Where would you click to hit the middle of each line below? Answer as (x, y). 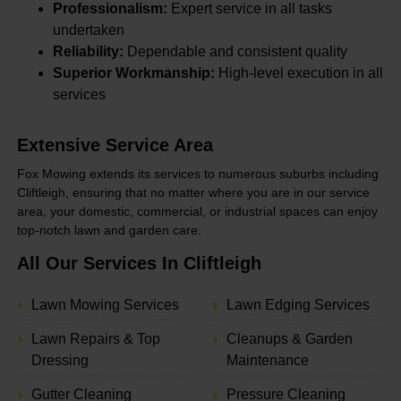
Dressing (60, 360)
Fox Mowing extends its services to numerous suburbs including (197, 173)
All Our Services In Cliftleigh (139, 263)
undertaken (88, 30)
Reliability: (88, 52)
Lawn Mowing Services (105, 304)
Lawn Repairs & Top (95, 338)
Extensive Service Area (115, 145)
